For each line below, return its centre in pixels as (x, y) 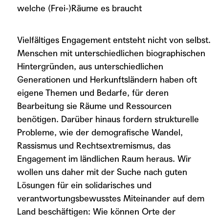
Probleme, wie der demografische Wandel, (100, 132)
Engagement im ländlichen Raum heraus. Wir (104, 159)
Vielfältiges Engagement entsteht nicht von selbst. (114, 40)
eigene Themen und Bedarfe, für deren (93, 93)
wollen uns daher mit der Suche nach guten (102, 172)
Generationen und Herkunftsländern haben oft (107, 79)
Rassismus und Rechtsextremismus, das (94, 145)
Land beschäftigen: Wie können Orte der (96, 211)
